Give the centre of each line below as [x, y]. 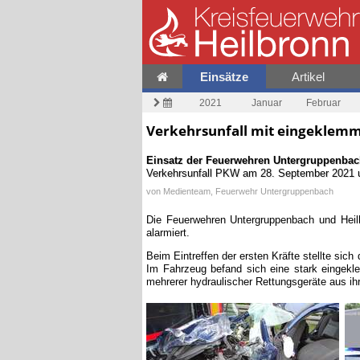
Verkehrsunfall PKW [193, 172]
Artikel [309, 77]
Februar [323, 102]
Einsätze [225, 77]
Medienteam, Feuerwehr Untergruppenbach [248, 192]
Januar [267, 102]
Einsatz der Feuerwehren [210, 160]
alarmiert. [168, 232]
